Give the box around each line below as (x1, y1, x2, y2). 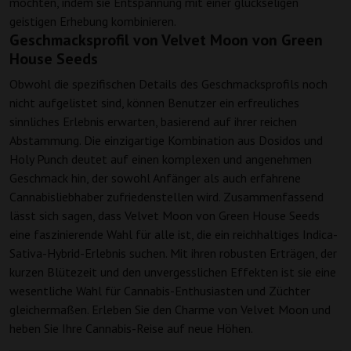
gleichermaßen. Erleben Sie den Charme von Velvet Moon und (9, 302, 331, 318)
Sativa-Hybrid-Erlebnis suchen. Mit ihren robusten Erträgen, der (9, 245, 337, 262)
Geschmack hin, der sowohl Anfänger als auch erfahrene (9, 170, 301, 186)
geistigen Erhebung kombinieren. (9, 13, 176, 30)
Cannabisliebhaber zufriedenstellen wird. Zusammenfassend (9, 189, 324, 205)
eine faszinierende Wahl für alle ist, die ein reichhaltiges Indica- (9, 226, 338, 243)
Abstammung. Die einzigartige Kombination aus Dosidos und (9, 132, 323, 149)
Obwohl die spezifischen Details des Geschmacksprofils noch (9, 76, 327, 92)
